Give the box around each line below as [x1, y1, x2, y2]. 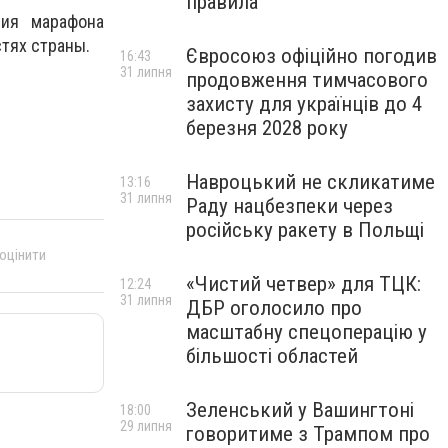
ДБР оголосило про [186, 296, 362, 320]
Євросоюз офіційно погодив [186, 44, 437, 68]
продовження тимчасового [186, 68, 428, 92]
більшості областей [186, 344, 358, 368]
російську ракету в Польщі [186, 218, 424, 242]
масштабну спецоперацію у [186, 320, 427, 344]
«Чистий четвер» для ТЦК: [186, 272, 421, 296]
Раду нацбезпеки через [186, 194, 393, 218]
